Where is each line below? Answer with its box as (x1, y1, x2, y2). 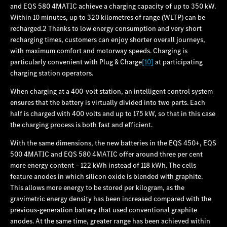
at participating (154, 57, 203, 66)
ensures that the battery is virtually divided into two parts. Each (10, 97, 205, 107)
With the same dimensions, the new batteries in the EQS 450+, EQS (10, 138, 216, 147)
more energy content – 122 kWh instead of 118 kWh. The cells (10, 160, 196, 170)
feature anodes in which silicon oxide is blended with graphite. (10, 171, 203, 181)
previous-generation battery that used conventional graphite (10, 205, 197, 214)
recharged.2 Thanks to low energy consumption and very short (10, 23, 202, 33)
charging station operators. (10, 68, 93, 78)
